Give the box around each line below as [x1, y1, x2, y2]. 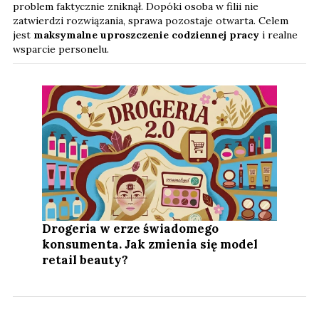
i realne [259, 28, 298, 41]
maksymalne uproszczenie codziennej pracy [33, 28, 259, 41]
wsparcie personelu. [13, 42, 109, 56]
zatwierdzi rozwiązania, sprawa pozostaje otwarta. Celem [13, 14, 288, 27]
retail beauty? [42, 251, 129, 268]
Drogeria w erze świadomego [42, 220, 219, 236]
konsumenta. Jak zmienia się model [42, 236, 258, 252]
